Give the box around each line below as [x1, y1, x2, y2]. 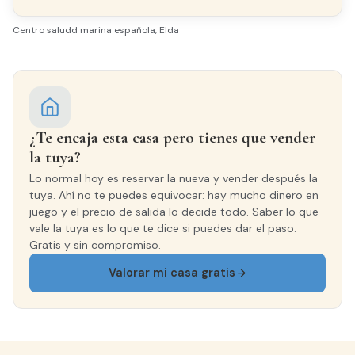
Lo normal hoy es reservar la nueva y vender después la [29, 171, 318, 186]
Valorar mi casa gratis [108, 265, 235, 281]
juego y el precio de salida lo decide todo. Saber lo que [29, 204, 319, 219]
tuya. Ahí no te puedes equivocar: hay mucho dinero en [29, 188, 319, 203]
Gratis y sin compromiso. [29, 238, 161, 253]
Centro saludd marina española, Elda [13, 24, 179, 37]
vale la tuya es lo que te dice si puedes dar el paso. [29, 221, 296, 236]
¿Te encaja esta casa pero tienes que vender [29, 128, 315, 148]
